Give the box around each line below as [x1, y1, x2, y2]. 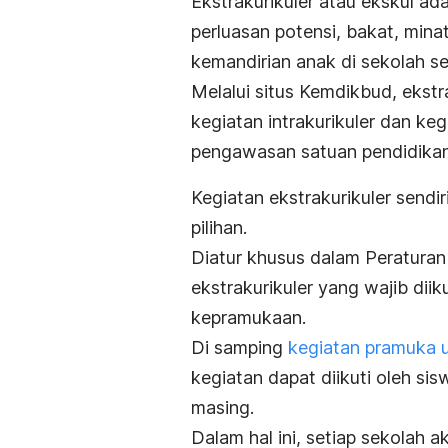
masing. [191, 397, 254, 419]
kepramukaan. [191, 307, 306, 329]
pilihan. [191, 217, 247, 239]
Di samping [191, 337, 288, 359]
